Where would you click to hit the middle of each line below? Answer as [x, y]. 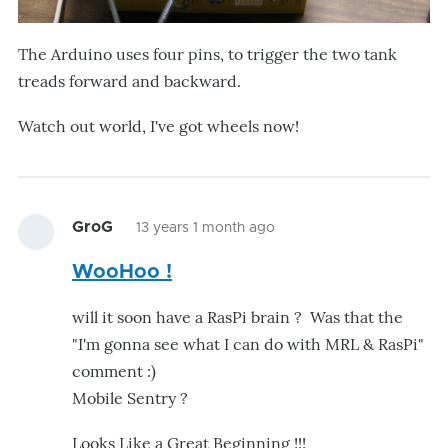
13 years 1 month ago [205, 228]
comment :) [114, 371]
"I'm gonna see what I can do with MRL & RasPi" [248, 344]
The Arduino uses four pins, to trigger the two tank [207, 54]
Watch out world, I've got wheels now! [158, 126]
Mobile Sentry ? [132, 398]
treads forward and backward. [129, 81]
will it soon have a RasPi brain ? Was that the [237, 317]
